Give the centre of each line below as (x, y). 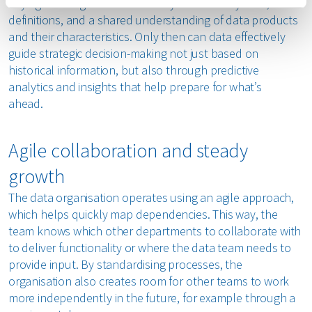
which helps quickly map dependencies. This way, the (143, 214)
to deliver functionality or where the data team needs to (150, 247)
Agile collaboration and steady (128, 150)
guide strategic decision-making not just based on (134, 53)
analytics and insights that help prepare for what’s (135, 86)
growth (39, 176)
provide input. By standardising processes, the (125, 264)
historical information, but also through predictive (134, 70)
